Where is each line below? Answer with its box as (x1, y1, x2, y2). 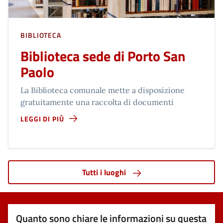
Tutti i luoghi (82, 166, 128, 178)
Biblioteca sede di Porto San (20, 45, 185, 67)
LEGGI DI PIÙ (20, 113, 64, 124)
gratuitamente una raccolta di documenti (20, 97, 174, 107)
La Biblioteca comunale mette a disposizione (20, 85, 185, 95)
